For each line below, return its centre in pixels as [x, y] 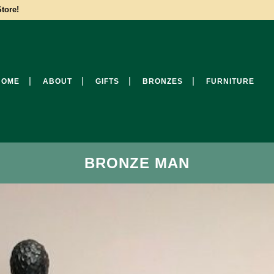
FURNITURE [230, 81]
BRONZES [163, 81]
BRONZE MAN [137, 163]
